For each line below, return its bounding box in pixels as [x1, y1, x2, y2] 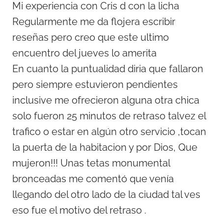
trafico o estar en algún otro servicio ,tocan [12, 126, 206, 138]
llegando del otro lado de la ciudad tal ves [12, 189, 200, 201]
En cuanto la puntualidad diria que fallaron [12, 63, 203, 75]
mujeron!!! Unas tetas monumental [12, 157, 170, 169]
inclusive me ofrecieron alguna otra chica [12, 94, 199, 107]
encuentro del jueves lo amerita [12, 47, 157, 59]
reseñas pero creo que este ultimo [12, 31, 169, 44]
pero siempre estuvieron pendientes [12, 79, 178, 91]
